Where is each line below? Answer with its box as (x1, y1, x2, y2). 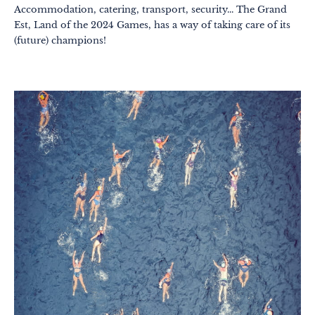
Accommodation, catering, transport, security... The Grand (14, 4, 287, 16)
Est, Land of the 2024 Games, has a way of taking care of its (14, 19, 290, 32)
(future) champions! (14, 34, 106, 47)
